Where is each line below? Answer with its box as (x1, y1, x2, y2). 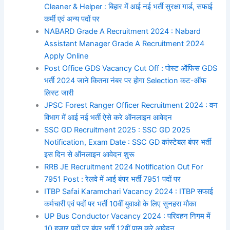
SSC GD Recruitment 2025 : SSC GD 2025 (44, 125, 191, 135)
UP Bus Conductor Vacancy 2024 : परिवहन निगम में (44, 212, 211, 221)
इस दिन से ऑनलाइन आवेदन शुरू (44, 150, 135, 160)
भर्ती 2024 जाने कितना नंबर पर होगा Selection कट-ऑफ (44, 76, 207, 86)
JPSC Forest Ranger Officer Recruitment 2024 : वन (44, 101, 218, 110)
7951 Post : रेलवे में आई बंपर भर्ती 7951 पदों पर (44, 175, 181, 184)
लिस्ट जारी (44, 88, 74, 98)
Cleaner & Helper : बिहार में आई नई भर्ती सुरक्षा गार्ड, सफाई (44, 2, 213, 12)
